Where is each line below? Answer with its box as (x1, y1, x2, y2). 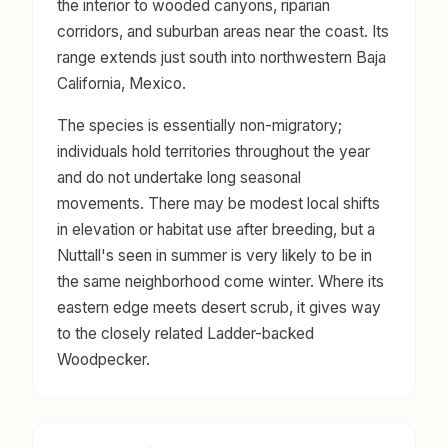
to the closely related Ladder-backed (57, 323, 314, 343)
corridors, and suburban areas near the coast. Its (57, 21, 389, 41)
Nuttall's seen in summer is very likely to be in (57, 245, 372, 265)
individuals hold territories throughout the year (57, 141, 370, 161)
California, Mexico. (57, 73, 186, 93)
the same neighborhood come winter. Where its (57, 271, 384, 291)
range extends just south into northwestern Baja (57, 47, 386, 67)
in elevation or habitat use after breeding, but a (57, 219, 375, 239)
